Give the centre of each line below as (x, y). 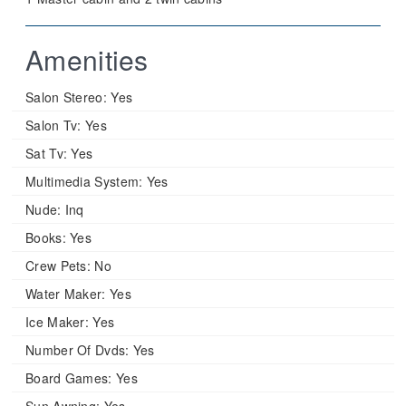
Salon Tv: (53, 125)
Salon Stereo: (66, 97)
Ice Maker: (57, 322)
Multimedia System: (84, 181)
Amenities (87, 59)
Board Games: (69, 378)
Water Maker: (66, 294)
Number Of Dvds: (77, 350)
